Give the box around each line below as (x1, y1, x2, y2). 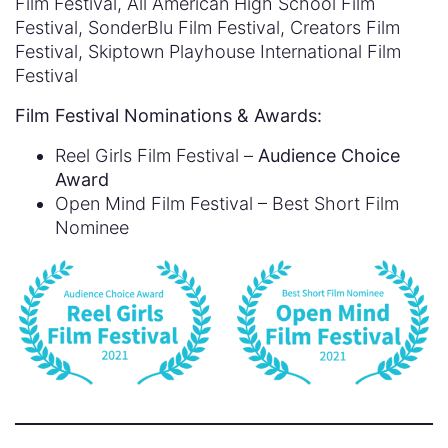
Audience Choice (258, 145, 400, 167)
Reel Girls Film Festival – (55, 145, 258, 167)
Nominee (55, 217, 129, 239)
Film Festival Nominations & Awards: (15, 105, 327, 127)
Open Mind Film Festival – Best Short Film (55, 193, 399, 215)
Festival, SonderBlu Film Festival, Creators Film (15, 17, 400, 39)
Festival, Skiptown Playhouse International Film (15, 41, 401, 63)
